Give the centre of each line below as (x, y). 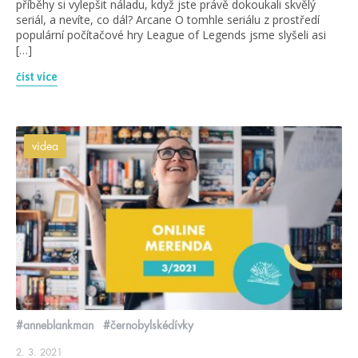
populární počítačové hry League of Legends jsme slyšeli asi (171, 35)
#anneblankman (55, 325)
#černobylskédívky (148, 325)
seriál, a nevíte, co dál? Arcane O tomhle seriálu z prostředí (168, 20)
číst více (37, 77)
